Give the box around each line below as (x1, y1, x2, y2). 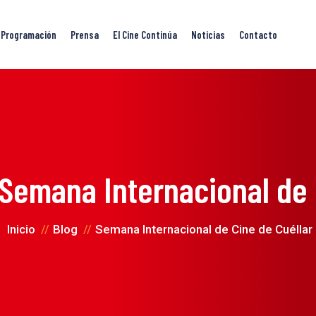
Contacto (239, 28, 277, 41)
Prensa (71, 28, 99, 41)
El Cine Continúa (113, 28, 177, 41)
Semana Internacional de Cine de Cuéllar (95, 222, 312, 236)
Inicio (7, 222, 35, 236)
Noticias (191, 28, 225, 41)
